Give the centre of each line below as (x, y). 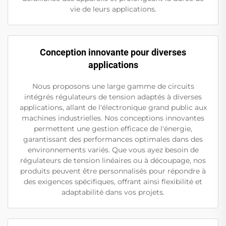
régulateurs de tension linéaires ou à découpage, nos (113, 161)
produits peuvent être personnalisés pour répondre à (113, 171)
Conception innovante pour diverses (113, 52)
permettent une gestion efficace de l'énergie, (113, 129)
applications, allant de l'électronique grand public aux (113, 108)
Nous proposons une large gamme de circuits (113, 87)
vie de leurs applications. (113, 9)
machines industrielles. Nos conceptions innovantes (113, 118)
